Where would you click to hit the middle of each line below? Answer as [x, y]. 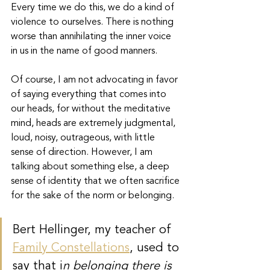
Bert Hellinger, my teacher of [94, 230]
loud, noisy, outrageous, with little [84, 138]
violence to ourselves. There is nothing [93, 22]
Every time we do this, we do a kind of [94, 8]
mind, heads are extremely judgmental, [94, 124]
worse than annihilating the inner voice [92, 37]
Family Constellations [71, 248]
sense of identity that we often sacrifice [96, 181]
